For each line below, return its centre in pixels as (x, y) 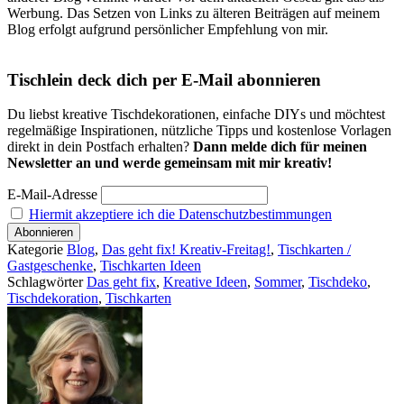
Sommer (278, 282)
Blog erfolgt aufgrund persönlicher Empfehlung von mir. (168, 29)
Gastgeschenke (50, 266)
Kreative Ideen (205, 282)
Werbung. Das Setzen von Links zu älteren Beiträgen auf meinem (193, 13)
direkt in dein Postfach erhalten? (100, 147)
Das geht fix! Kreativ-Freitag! (186, 250)
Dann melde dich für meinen (280, 147)
